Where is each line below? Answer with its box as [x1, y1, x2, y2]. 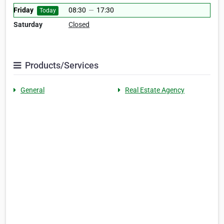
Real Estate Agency [125, 86, 184, 94]
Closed [68, 20, 89, 29]
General [20, 86, 44, 94]
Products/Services [23, 60, 98, 71]
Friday [13, 6, 33, 14]
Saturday [13, 20, 42, 29]
